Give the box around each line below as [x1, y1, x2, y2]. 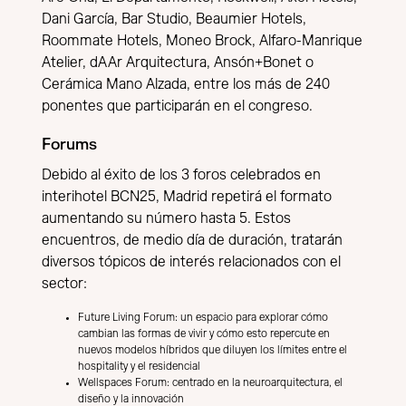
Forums [42, 137, 97, 153]
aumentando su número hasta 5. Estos [42, 211, 291, 226]
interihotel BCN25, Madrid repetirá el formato [42, 189, 332, 204]
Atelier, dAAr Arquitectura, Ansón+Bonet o [42, 55, 314, 71]
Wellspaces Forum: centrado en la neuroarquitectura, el [78, 377, 343, 388]
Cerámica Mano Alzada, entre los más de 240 [42, 77, 330, 92]
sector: [42, 276, 87, 291]
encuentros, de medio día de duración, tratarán [42, 233, 343, 247]
